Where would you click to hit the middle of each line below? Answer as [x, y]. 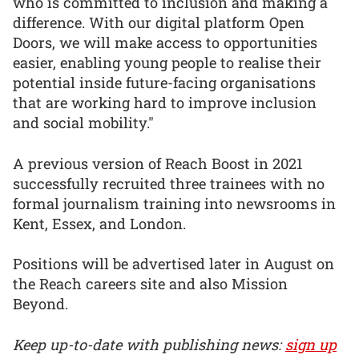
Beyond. [40, 304]
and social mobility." [83, 123]
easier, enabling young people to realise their [167, 63]
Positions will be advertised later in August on [173, 264]
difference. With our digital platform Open [159, 23]
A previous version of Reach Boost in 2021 [158, 163]
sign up [311, 344]
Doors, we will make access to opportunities [165, 43]
